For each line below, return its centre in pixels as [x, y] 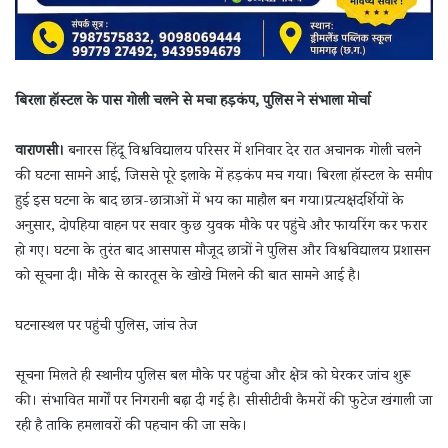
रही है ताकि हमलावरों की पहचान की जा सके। [131, 427]
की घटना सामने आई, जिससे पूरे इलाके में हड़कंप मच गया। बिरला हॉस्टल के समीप [223, 177]
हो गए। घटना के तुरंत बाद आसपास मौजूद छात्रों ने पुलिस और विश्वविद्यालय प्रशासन [222, 252]
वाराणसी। [39, 152]
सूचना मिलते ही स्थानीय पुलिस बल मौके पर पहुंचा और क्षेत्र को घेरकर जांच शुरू [212, 377]
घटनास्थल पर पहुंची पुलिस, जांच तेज [106, 327]
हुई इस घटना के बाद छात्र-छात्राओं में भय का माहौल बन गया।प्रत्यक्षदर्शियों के [209, 202]
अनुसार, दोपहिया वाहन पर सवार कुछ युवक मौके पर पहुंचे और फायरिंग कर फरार [221, 227]
